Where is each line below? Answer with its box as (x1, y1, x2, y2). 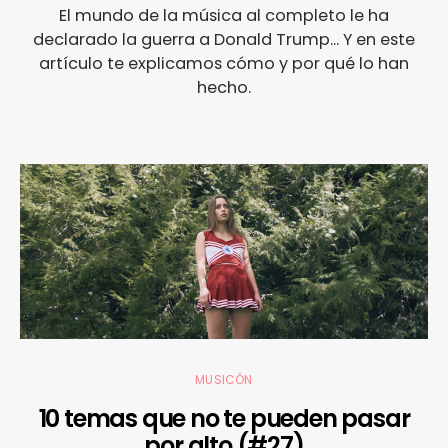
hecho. (197, 76, 251, 100)
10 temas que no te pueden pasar (38, 402, 410, 436)
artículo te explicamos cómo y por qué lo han (39, 52, 409, 76)
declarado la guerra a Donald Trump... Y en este (33, 28, 415, 52)
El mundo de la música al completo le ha (59, 4, 389, 28)
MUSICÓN (195, 371, 253, 389)
